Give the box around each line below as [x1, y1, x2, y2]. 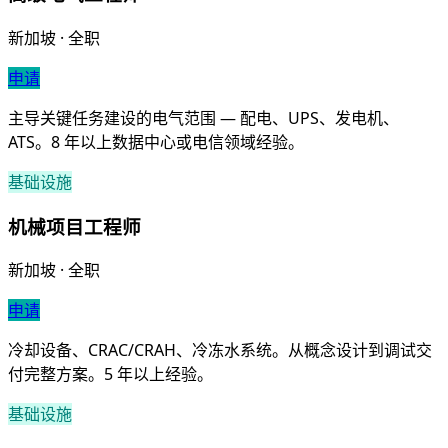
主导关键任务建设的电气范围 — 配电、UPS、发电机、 [8, 106, 399, 129]
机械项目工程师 [8, 213, 141, 239]
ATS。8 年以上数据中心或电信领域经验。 [8, 130, 304, 153]
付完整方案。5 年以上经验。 [8, 363, 213, 386]
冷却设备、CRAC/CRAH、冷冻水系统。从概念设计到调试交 [8, 339, 432, 362]
